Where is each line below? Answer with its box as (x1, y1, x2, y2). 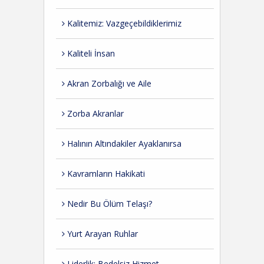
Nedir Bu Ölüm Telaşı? (65, 198, 152, 209)
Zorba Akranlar (65, 108, 124, 119)
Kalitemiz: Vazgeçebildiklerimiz (65, 18, 181, 29)
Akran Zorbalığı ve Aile (65, 78, 151, 89)
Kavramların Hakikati (65, 168, 145, 179)
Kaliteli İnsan (65, 48, 115, 59)
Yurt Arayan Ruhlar (65, 228, 138, 239)
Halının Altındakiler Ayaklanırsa (65, 138, 181, 149)
